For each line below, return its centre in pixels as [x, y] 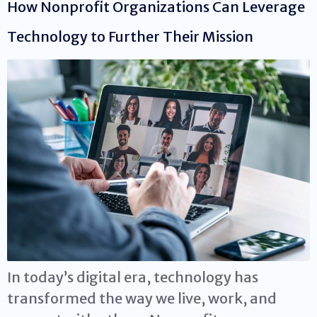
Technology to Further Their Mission [130, 36]
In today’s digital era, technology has [133, 277]
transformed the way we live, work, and [142, 299]
